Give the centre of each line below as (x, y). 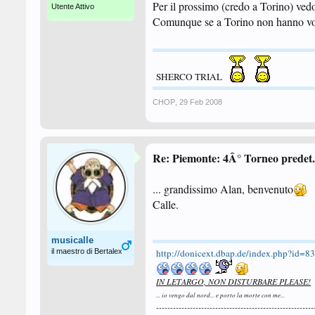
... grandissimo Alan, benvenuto (223, 189)
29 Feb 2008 (201, 102)
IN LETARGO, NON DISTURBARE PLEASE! (233, 281)
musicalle (72, 240)
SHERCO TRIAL (190, 77)
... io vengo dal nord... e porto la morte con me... (220, 295)
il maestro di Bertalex (87, 251)
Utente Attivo (73, 6)
